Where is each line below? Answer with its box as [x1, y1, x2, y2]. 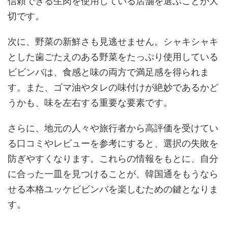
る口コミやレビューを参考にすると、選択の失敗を [8, 137, 218, 149]
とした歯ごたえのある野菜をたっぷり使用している [8, 51, 218, 62]
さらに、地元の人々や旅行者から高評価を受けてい [8, 122, 218, 133]
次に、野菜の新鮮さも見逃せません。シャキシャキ [8, 36, 218, 47]
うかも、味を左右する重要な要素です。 [8, 97, 173, 108]
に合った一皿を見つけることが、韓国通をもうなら [8, 168, 218, 179]
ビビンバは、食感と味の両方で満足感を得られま [8, 66, 209, 77]
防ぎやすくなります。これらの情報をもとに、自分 [8, 153, 218, 164]
